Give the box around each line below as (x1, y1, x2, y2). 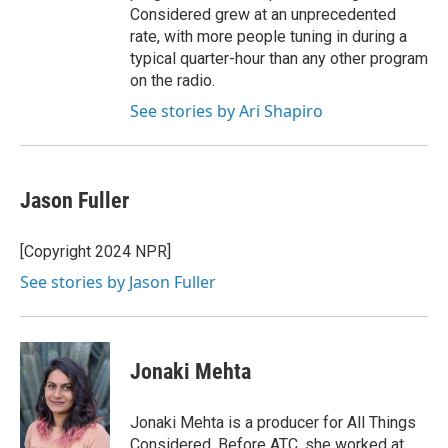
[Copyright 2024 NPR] (20, 242, 171, 261)
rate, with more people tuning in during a (130, 27, 407, 46)
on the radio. (130, 71, 215, 90)
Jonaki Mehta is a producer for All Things (130, 413, 416, 432)
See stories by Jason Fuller (20, 271, 216, 293)
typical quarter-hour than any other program (130, 49, 428, 68)
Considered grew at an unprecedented (130, 5, 396, 24)
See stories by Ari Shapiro (130, 100, 323, 122)
